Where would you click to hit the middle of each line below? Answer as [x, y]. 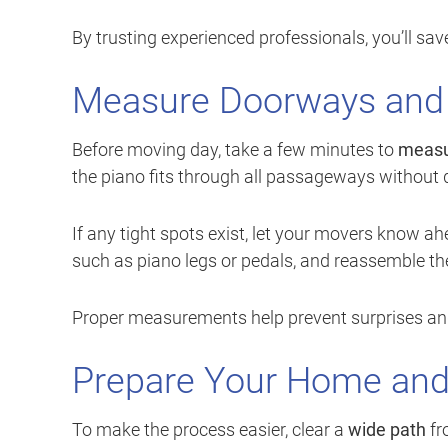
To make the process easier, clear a [210, 430]
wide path [387, 430]
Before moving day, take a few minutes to [235, 150]
